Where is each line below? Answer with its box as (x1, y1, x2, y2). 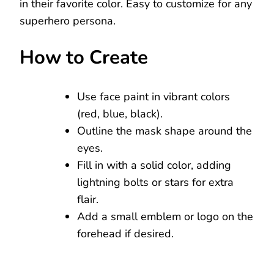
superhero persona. (20, 13, 116, 28)
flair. (77, 191, 98, 207)
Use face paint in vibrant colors (77, 89, 230, 104)
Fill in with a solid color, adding (77, 157, 231, 172)
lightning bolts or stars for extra (77, 174, 234, 190)
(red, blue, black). (77, 106, 163, 121)
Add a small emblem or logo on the (77, 209, 253, 224)
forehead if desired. (77, 226, 174, 241)
